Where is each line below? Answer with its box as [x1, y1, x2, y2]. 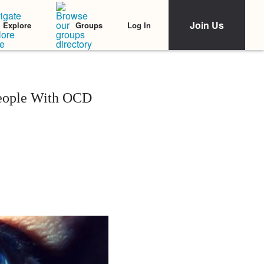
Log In [127, 19, 151, 31]
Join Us [190, 18, 224, 32]
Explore [3, 19, 31, 31]
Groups [75, 19, 103, 31]
